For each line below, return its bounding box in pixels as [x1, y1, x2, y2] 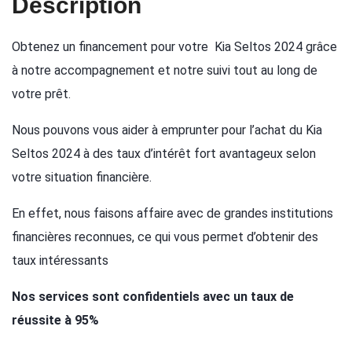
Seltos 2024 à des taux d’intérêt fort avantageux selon [12, 145, 316, 161]
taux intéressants [12, 252, 108, 268]
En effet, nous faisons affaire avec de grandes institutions [12, 205, 333, 221]
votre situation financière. [12, 169, 152, 185]
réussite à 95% [12, 312, 99, 328]
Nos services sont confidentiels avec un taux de [12, 288, 294, 304]
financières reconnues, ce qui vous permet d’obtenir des [12, 229, 318, 244]
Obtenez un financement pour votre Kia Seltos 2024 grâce [12, 38, 337, 54]
